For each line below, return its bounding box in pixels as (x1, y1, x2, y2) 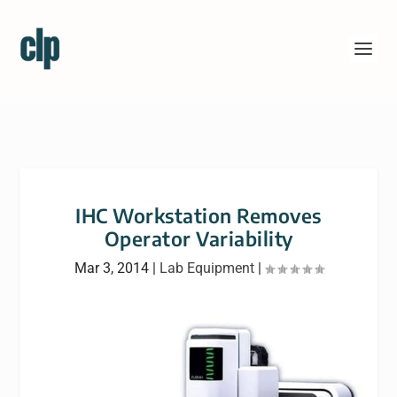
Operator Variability (104, 226, 293, 251)
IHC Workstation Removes (75, 203, 322, 228)
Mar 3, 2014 (74, 260, 149, 276)
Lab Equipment (159, 260, 254, 276)
